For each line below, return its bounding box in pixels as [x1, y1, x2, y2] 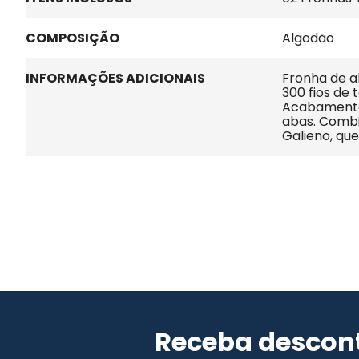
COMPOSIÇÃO [26, 29, 119, 48]
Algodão [282, 29, 334, 48]
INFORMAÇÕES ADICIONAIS [26, 69, 205, 88]
